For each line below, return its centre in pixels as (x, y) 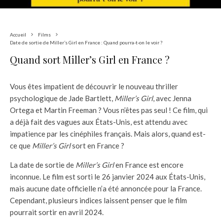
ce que (21, 145)
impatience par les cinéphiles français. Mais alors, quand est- (108, 133)
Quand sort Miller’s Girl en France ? (90, 59)
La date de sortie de (43, 165)
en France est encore (149, 165)
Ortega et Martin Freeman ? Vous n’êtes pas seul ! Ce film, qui (109, 110)
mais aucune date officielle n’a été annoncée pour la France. (106, 188)
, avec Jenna (172, 98)
